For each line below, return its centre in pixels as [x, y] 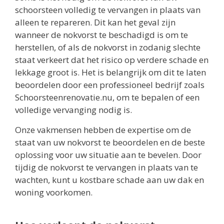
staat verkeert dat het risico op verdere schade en [112, 60]
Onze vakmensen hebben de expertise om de [103, 129]
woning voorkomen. [54, 192]
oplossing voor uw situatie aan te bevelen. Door [108, 154]
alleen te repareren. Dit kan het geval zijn [95, 22]
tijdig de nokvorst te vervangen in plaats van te [106, 167]
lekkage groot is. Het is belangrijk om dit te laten [110, 72]
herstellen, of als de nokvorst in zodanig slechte [108, 47]
